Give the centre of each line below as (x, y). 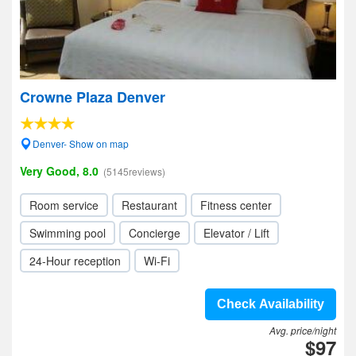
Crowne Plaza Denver (93, 97)
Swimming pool (68, 233)
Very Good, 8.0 (59, 171)
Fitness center (236, 205)
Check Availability (271, 304)
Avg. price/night (303, 330)
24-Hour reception (75, 261)
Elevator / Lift (236, 233)
